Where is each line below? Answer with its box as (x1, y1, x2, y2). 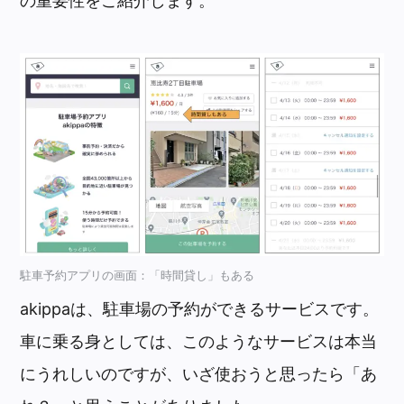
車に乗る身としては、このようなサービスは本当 (20, 331, 378, 351)
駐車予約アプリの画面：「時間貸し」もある (20, 267, 255, 282)
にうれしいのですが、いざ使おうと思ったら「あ (20, 363, 378, 383)
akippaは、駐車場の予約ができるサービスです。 (20, 298, 380, 318)
